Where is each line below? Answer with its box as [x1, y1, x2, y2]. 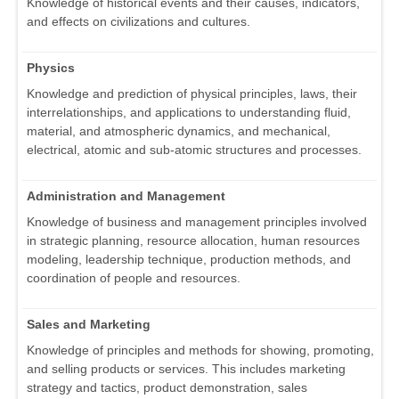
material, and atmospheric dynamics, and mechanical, [27, 124, 330, 139]
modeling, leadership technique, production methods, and [27, 252, 351, 267]
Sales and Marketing [27, 317, 151, 332]
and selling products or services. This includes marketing [27, 362, 346, 377]
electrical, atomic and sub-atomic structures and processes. [27, 142, 362, 158]
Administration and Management [27, 189, 225, 204]
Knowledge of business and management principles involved [27, 215, 367, 230]
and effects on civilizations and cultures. [27, 14, 250, 29]
